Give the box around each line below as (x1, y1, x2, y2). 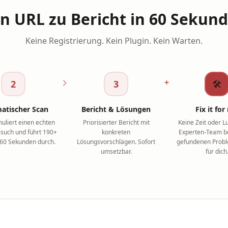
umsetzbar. (100, 147, 132, 156)
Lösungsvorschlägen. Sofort (77, 137, 156, 146)
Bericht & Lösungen (81, 104, 151, 114)
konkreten (102, 128, 131, 136)
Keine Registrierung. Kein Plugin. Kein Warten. (25, 35, 203, 46)
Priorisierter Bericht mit (82, 118, 150, 127)
